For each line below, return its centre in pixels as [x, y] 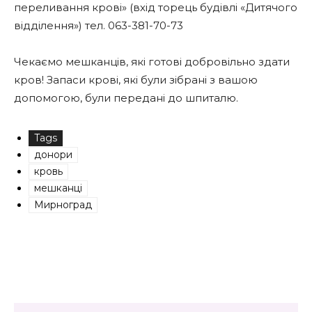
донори [53, 155]
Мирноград [63, 205]
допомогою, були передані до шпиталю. [126, 98]
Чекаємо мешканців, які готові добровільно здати [152, 62]
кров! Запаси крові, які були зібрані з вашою [136, 80]
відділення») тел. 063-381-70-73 [99, 25]
